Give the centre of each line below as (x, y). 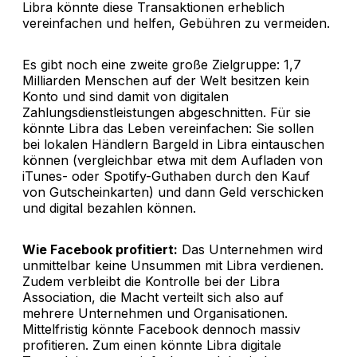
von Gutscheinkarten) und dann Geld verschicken (173, 192)
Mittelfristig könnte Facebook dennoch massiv (161, 329)
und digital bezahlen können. (109, 208)
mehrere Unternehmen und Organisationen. (155, 313)
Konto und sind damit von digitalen (126, 96)
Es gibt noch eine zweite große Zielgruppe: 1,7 (162, 64)
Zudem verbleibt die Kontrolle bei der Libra (151, 281)
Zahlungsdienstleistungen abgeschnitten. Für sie (167, 112)
